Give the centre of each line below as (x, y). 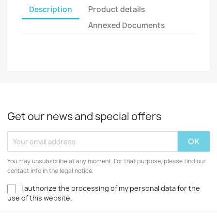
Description (51, 9)
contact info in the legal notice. (50, 171)
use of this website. (40, 198)
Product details (117, 9)
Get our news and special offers (84, 116)
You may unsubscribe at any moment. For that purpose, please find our (107, 161)
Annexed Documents (127, 25)
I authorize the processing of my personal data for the (111, 188)
